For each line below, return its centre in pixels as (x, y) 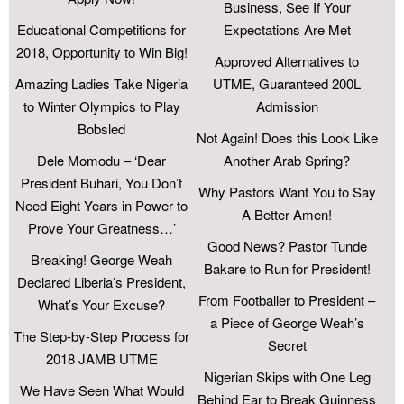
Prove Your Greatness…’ (101, 228)
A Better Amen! (287, 215)
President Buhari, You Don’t (102, 183)
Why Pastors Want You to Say (287, 192)
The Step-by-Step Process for (102, 336)
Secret (287, 345)
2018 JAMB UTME (101, 359)
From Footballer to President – (287, 300)
